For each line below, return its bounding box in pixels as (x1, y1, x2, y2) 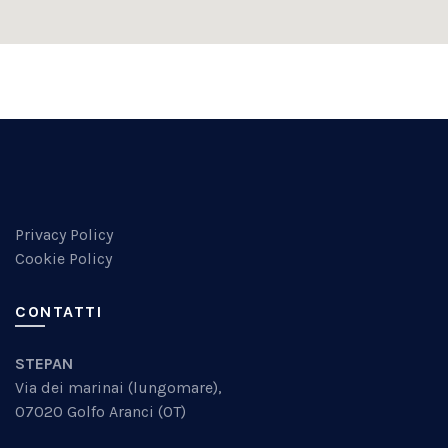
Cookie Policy (15, 248, 112, 268)
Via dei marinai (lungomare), (15, 377, 222, 397)
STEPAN (15, 353, 77, 373)
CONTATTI (15, 301, 102, 321)
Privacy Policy (15, 224, 113, 244)
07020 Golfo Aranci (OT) (15, 401, 186, 421)
